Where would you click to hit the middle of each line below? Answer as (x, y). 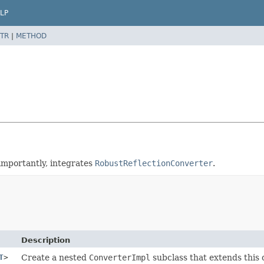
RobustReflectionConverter (154, 163)
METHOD (31, 36)
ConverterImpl (120, 257)
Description (46, 240)
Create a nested (55, 257)
